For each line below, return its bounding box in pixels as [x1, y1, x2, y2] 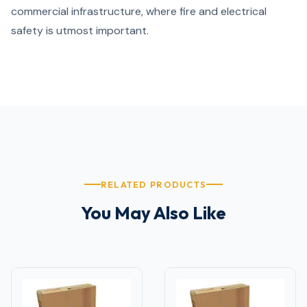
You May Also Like [81, 201, 226, 224]
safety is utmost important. [11, 23, 149, 38]
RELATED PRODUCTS [100, 178, 207, 190]
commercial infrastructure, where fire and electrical [11, 4, 267, 19]
